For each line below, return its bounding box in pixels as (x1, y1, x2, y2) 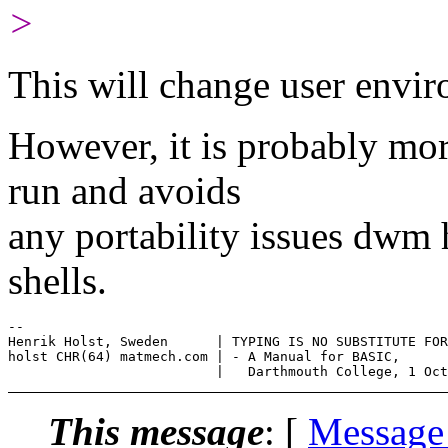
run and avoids (8, 168, 241, 212)
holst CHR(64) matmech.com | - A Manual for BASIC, (8, 348, 400, 364)
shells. (8, 258, 107, 302)
